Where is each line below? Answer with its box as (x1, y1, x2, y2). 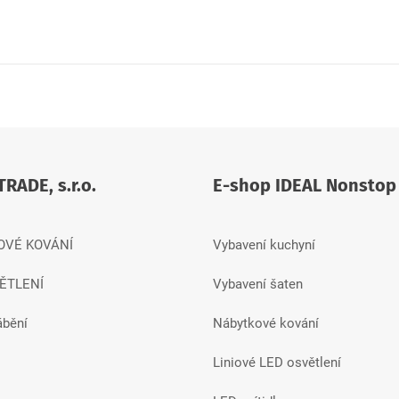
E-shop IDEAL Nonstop (213, 174, 396, 196)
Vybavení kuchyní (213, 236, 315, 253)
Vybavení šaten (213, 275, 303, 292)
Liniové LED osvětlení (213, 354, 341, 370)
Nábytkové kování (213, 314, 319, 331)
